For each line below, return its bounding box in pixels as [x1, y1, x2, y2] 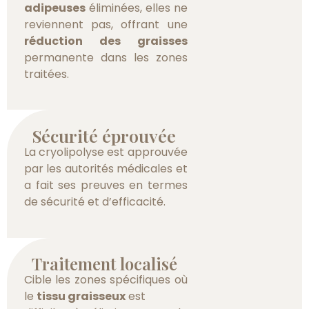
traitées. [24, 66, 69, 83]
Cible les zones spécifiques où [24, 271, 188, 288]
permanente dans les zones [24, 50, 188, 66]
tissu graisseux [37, 288, 126, 304]
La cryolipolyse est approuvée [24, 144, 188, 161]
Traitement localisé [31, 252, 177, 275]
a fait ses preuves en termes [24, 177, 188, 194]
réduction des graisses [24, 33, 188, 50]
